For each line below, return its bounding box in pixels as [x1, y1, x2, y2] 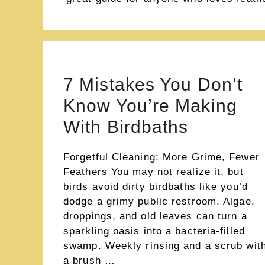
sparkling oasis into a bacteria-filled [63, 225, 245, 237]
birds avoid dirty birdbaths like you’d [63, 181, 248, 192]
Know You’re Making [63, 96, 237, 115]
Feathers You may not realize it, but [63, 166, 244, 177]
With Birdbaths [63, 117, 189, 137]
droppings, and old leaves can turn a [63, 211, 247, 222]
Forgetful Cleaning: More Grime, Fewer [63, 151, 260, 163]
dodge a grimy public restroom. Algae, [63, 196, 255, 207]
